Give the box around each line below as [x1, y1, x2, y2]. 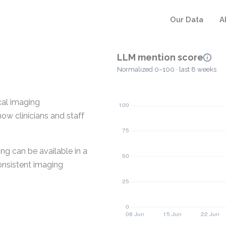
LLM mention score [117, 52, 203, 63]
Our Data [170, 15, 203, 24]
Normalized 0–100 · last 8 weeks [117, 66, 216, 74]
